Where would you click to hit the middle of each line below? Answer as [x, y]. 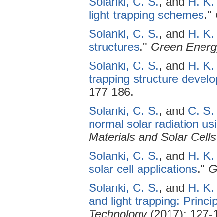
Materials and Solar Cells [152, 137]
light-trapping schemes [146, 15]
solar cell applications [143, 169]
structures [114, 47]
